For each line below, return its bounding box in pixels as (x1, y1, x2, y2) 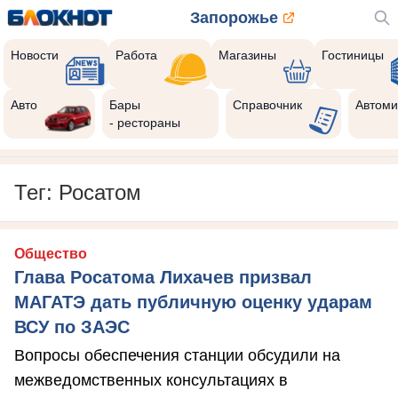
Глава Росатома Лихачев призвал (14, 267, 312, 287)
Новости (11, 48, 59, 62)
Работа (115, 48, 158, 62)
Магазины (218, 48, 276, 62)
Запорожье (189, 9, 278, 27)
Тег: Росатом (14, 180, 141, 204)
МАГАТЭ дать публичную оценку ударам (14, 292, 372, 312)
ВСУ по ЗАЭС (14, 317, 130, 337)
